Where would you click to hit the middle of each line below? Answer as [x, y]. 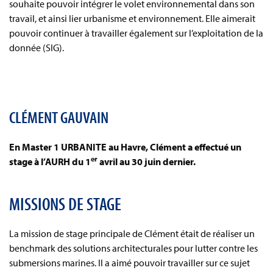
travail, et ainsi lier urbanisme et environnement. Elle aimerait [132, 18]
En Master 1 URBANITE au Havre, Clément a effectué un [125, 147]
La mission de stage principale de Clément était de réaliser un [132, 233]
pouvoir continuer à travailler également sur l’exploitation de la [136, 33]
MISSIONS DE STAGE [65, 204]
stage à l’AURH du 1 [50, 161]
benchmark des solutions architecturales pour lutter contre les [133, 248]
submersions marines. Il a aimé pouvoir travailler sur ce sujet [129, 263]
